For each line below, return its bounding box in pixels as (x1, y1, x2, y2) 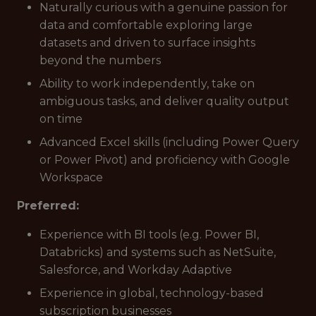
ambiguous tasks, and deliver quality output (39, 95, 289, 108)
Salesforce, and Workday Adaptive (39, 263, 232, 276)
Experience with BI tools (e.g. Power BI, (39, 228, 259, 241)
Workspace (39, 171, 103, 184)
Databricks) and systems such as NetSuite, (39, 245, 276, 259)
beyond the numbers (39, 54, 161, 67)
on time (39, 112, 83, 126)
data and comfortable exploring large (39, 18, 253, 32)
